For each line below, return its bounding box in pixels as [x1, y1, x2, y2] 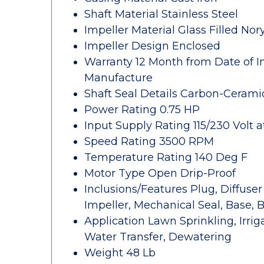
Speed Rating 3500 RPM [84, 135, 214, 148]
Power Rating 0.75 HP [84, 103, 200, 116]
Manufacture [84, 71, 153, 84]
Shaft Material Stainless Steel [84, 8, 238, 21]
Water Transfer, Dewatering [84, 230, 232, 243]
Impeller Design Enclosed [84, 39, 220, 52]
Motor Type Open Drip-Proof [84, 167, 236, 180]
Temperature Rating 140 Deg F [84, 151, 247, 164]
